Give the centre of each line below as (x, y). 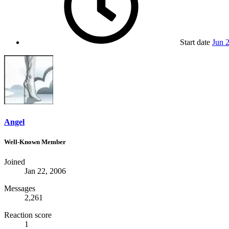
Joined (15, 162)
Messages (20, 188)
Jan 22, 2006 (45, 171)
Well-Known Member (35, 142)
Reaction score (28, 215)
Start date (195, 42)
